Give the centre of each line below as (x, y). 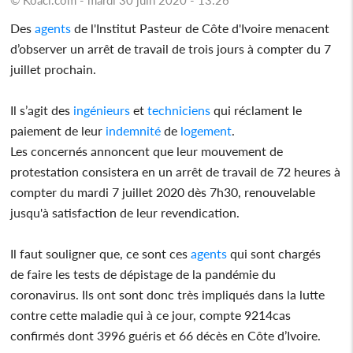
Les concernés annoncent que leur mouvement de (147, 150)
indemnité (134, 130)
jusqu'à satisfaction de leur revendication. (125, 212)
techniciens (179, 110)
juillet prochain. (54, 69)
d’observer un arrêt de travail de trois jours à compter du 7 (171, 48)
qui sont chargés (274, 253)
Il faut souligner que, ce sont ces (101, 253)
